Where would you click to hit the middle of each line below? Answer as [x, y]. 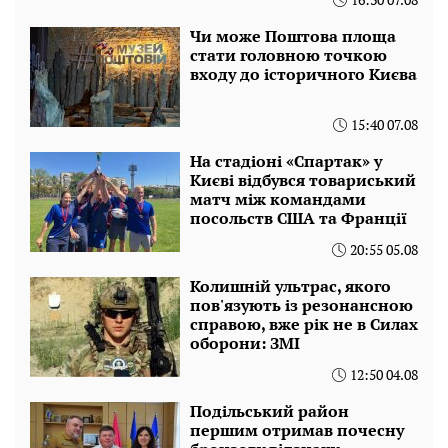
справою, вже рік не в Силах [304, 323]
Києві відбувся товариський [303, 179]
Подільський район [269, 410]
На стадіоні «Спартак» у [286, 160]
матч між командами [278, 198]
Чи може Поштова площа [293, 35]
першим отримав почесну [297, 429]
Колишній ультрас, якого [290, 285]
